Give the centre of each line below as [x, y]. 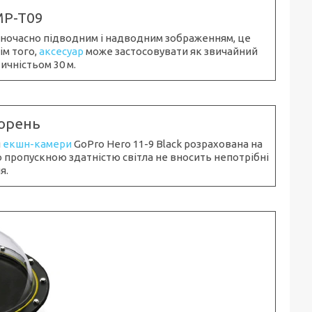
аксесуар [61, 52]
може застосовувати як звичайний [171, 52]
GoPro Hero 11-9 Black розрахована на [167, 144]
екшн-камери [37, 144]
